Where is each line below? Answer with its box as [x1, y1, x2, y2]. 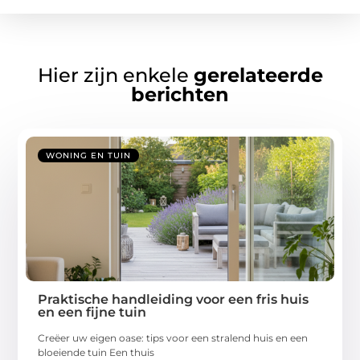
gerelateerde [193, 63, 323, 88]
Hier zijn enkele [37, 63, 194, 88]
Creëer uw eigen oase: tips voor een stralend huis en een [38, 332, 309, 345]
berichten [131, 83, 229, 107]
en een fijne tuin [38, 305, 147, 321]
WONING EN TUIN [46, 150, 132, 162]
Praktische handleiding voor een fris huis [38, 292, 309, 308]
